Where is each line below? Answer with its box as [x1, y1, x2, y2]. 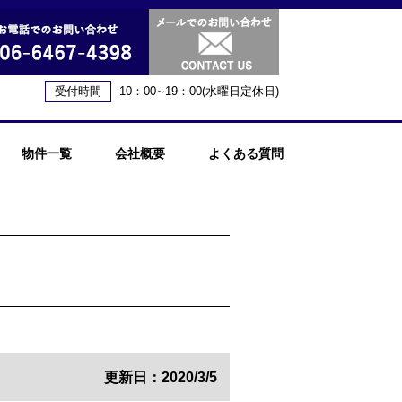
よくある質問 [207, 146, 284, 161]
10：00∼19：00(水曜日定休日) [119, 84, 279, 98]
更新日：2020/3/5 [103, 369, 217, 386]
